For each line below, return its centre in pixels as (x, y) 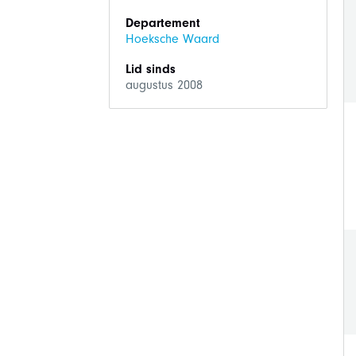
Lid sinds (150, 69)
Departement (163, 23)
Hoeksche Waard (172, 39)
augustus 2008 (164, 85)
